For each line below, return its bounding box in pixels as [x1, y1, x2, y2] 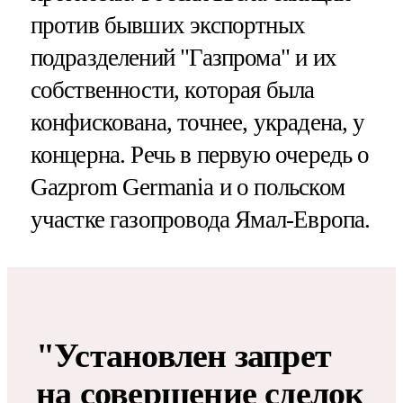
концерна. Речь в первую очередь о [30, 141, 370, 169]
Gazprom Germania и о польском [30, 174, 345, 201]
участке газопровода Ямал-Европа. [30, 206, 371, 234]
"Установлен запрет [36, 336, 332, 375]
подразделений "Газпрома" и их [30, 44, 336, 72]
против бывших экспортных [30, 12, 306, 40]
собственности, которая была [30, 76, 315, 104]
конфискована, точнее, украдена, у [30, 109, 365, 137]
